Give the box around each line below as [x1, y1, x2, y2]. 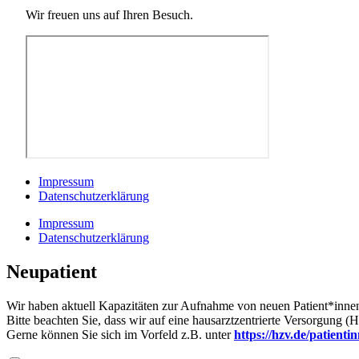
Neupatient [6, 261, 97, 283]
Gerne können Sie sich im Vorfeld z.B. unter [6, 328, 234, 342]
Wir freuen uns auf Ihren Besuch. [26, 8, 193, 22]
